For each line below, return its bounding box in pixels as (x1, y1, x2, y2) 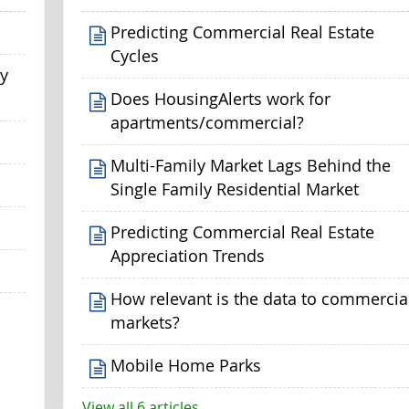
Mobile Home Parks (110, 354, 262, 376)
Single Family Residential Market (110, 178, 360, 200)
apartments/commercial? (110, 111, 305, 133)
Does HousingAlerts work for (110, 88, 331, 110)
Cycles (110, 45, 160, 67)
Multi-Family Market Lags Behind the (110, 154, 392, 176)
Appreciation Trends (110, 245, 266, 267)
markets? (110, 311, 181, 333)
